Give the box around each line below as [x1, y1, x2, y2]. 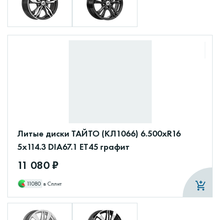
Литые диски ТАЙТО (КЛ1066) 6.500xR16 [17, 127, 181, 139]
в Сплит [43, 179, 62, 188]
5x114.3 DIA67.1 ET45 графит [17, 140, 130, 152]
